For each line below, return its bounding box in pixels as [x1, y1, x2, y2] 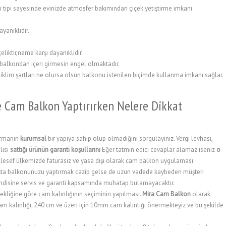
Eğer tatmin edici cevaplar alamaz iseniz [100, 145, 216, 154]
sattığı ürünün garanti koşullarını [10, 145, 100, 154]
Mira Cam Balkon [142, 190, 191, 198]
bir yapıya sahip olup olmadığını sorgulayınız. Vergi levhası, [48, 134, 212, 143]
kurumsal [20, 134, 48, 143]
